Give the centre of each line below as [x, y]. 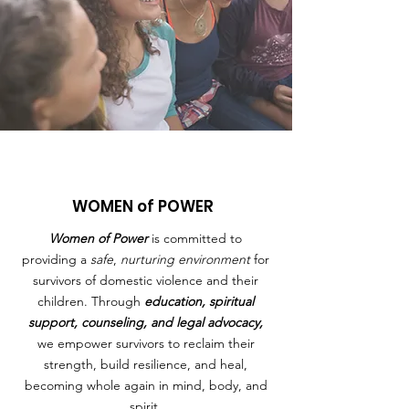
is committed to [195, 238]
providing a [56, 259]
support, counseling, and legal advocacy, [146, 322]
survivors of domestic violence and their [146, 280]
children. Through [91, 301]
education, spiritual [199, 301]
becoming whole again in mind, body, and [146, 385]
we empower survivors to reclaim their [146, 343]
